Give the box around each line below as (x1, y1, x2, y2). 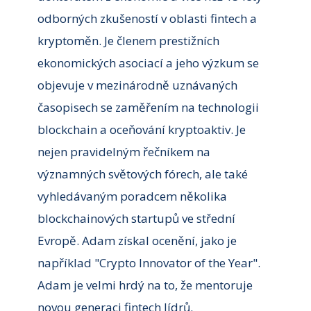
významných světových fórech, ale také (37, 166, 248, 183)
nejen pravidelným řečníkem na (37, 144, 210, 160)
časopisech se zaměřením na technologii (37, 99, 259, 116)
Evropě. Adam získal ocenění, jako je (37, 233, 237, 249)
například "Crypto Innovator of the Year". (37, 255, 260, 271)
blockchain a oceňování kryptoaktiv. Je (37, 121, 246, 138)
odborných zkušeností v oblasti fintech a (37, 10, 257, 27)
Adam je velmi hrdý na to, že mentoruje (37, 277, 253, 294)
